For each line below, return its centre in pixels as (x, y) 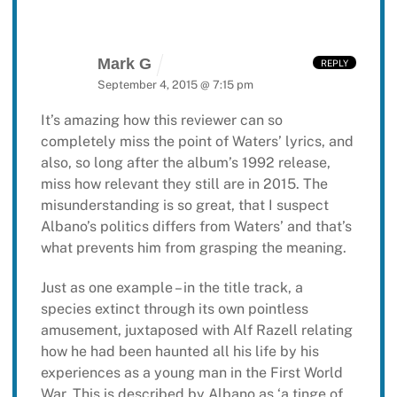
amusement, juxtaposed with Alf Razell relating (196, 331)
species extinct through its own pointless (174, 309)
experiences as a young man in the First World (191, 373)
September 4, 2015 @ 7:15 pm (175, 84)
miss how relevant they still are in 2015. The (184, 184)
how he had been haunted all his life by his (179, 352)
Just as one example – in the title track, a (171, 288)
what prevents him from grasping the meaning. (193, 248)
